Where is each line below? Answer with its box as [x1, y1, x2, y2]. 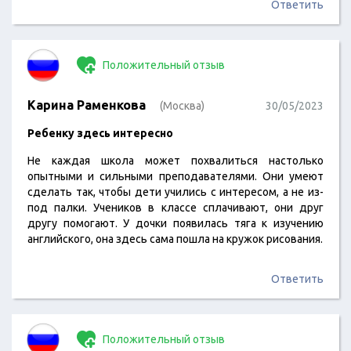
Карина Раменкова [27, 98, 146, 112]
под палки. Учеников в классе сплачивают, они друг [27, 201, 324, 214]
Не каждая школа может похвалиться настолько [27, 154, 324, 167]
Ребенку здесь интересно [27, 127, 173, 139]
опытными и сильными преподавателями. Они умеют [27, 170, 324, 183]
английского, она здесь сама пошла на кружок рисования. [27, 233, 323, 245]
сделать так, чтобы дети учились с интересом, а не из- [27, 186, 324, 198]
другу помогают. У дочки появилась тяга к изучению [27, 217, 324, 230]
